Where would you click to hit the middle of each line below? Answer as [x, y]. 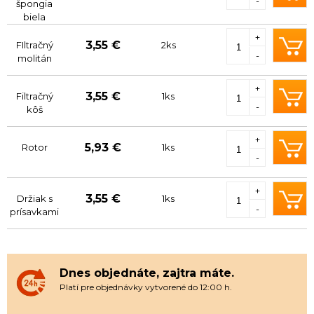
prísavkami [34, 212]
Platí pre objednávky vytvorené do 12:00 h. [146, 287]
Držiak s [34, 198]
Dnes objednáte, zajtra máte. [147, 273]
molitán [34, 58]
